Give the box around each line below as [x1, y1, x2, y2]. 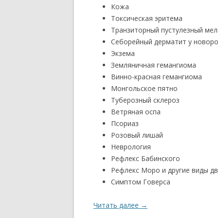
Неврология [111, 142, 151, 151]
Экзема [111, 49, 135, 58]
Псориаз [111, 119, 139, 128]
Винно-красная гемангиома [111, 72, 202, 81]
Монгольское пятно [111, 84, 178, 93]
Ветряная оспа [111, 107, 161, 116]
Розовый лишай [111, 130, 163, 140]
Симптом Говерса [111, 177, 170, 186]
